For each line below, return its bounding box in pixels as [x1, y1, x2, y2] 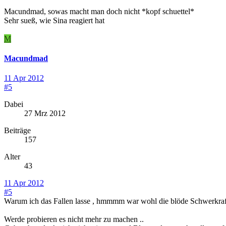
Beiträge [4, 126, 31, 135]
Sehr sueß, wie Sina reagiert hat [4, 16, 106, 25]
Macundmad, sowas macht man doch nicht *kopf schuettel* [4, 7, 196, 16]
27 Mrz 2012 [24, 109, 66, 118]
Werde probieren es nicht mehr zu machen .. [4, 215, 144, 224]
